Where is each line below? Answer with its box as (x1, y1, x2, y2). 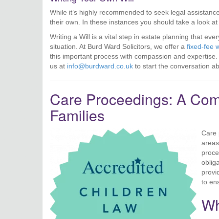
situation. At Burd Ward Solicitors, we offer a (50, 43, 187, 50)
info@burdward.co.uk (67, 62, 133, 70)
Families (50, 105, 105, 126)
